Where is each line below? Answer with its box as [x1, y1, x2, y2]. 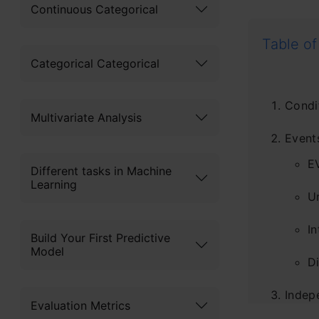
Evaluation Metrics [31, 298, 130, 313]
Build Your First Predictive [31, 231, 170, 246]
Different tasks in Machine [31, 164, 172, 179]
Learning [31, 177, 77, 192]
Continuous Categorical [31, 1, 158, 16]
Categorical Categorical [31, 56, 159, 70]
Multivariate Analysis [31, 110, 142, 125]
